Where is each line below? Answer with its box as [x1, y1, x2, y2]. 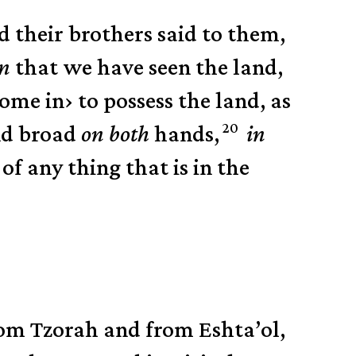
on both [81, 120, 150, 147]
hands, [149, 120, 220, 147]
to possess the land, [73, 87, 266, 114]
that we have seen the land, [10, 53, 284, 80]
